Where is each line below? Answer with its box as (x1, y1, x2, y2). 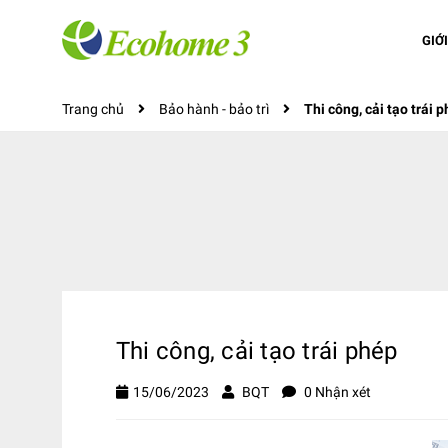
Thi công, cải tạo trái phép (116, 337, 398, 365)
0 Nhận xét (301, 384, 371, 400)
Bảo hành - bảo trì (159, 101, 269, 117)
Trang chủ (62, 101, 124, 117)
